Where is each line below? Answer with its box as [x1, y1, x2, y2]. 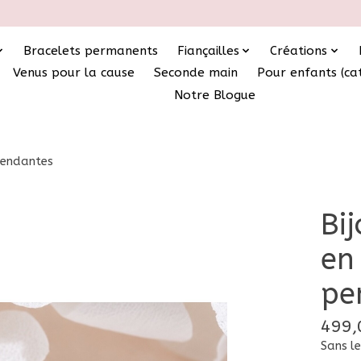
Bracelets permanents [23, 43, 158, 58]
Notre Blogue [173, 87, 255, 102]
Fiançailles [176, 43, 239, 58]
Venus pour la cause [13, 65, 135, 81]
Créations [270, 43, 328, 58]
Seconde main [154, 65, 239, 81]
